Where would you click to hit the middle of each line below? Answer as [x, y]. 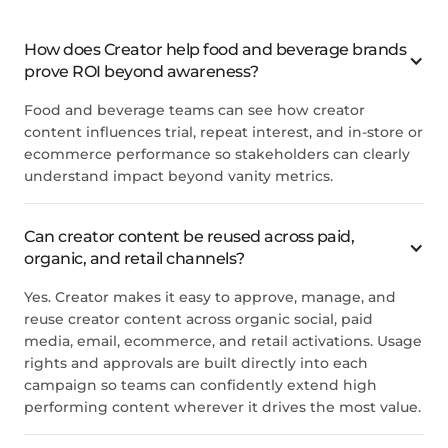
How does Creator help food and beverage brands [215, 49]
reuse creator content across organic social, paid [198, 318]
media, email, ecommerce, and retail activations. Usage [223, 340]
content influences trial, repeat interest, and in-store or [223, 131]
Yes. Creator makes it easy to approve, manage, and [210, 296]
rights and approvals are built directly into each [196, 362]
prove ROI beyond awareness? [141, 71]
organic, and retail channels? [134, 258]
